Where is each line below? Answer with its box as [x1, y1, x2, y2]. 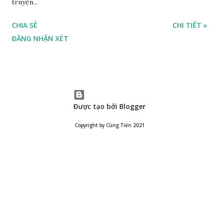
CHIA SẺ [12, 21, 37, 30]
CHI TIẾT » [173, 21, 207, 30]
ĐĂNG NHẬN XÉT [12, 34, 68, 44]
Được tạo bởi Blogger [73, 102, 146, 111]
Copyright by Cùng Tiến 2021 [74, 122, 145, 129]
